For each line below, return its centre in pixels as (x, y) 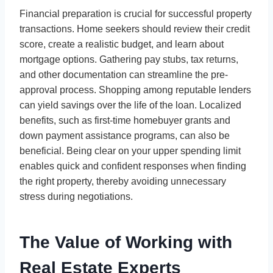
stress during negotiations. (76, 196)
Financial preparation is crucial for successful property (136, 13)
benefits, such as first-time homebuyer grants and (125, 120)
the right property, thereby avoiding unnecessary (123, 181)
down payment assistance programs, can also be (125, 135)
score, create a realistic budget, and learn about (122, 44)
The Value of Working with (126, 242)
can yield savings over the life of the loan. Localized (130, 105)
